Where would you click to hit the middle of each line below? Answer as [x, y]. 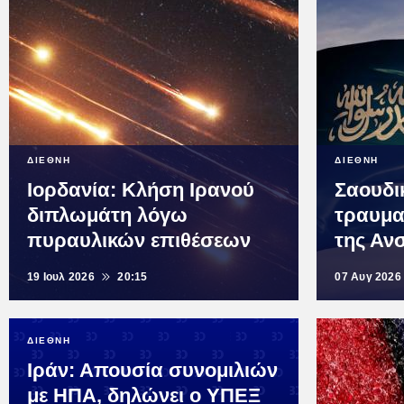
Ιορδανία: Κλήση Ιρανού [141, 190]
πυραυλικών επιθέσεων [139, 241]
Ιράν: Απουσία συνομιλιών [152, 371]
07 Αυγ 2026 [368, 277]
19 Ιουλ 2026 [61, 277]
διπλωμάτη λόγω [107, 216]
